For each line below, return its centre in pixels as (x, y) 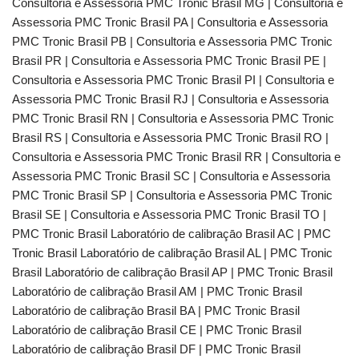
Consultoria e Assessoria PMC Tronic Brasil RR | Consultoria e (176, 157)
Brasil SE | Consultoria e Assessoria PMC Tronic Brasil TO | (169, 214)
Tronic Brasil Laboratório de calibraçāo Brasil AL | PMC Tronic (172, 253)
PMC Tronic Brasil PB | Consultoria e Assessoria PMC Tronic (172, 41)
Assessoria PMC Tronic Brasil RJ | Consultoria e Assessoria (170, 99)
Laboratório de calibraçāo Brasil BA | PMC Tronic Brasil (156, 311)
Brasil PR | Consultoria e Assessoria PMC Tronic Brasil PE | (169, 61)
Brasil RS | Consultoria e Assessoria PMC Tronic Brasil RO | (170, 137)
